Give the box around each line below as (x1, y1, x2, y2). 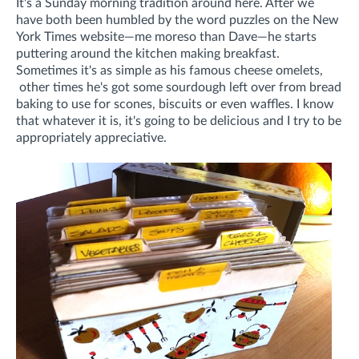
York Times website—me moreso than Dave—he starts (16, 30, 317, 44)
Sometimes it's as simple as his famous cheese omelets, (16, 64, 323, 78)
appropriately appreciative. (16, 131, 167, 145)
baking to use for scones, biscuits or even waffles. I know (16, 98, 334, 111)
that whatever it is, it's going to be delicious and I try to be (16, 115, 341, 128)
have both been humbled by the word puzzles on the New (16, 14, 339, 27)
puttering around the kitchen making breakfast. (16, 47, 280, 61)
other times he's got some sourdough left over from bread (16, 81, 341, 95)
